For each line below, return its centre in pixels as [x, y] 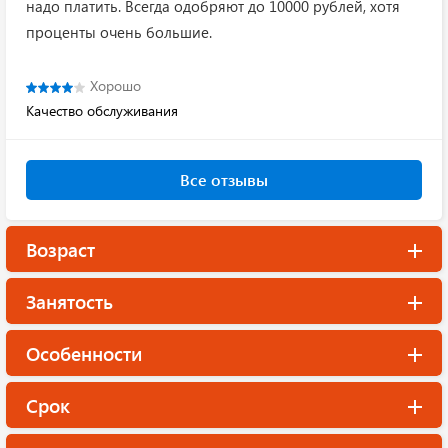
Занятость [69, 301]
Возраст [60, 249]
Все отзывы [224, 180]
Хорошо [115, 86]
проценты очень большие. [119, 32]
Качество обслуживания [102, 111]
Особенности [84, 353]
